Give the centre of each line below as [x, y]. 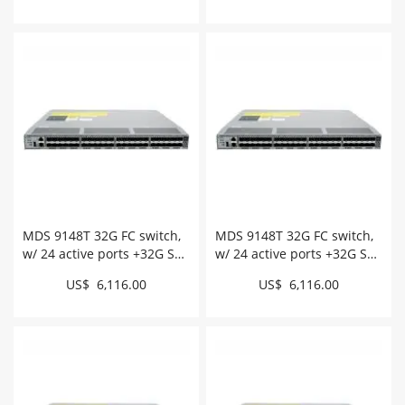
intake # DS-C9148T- [84, 271]
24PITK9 [47, 289]
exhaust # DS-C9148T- [282, 271]
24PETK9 [241, 289]
